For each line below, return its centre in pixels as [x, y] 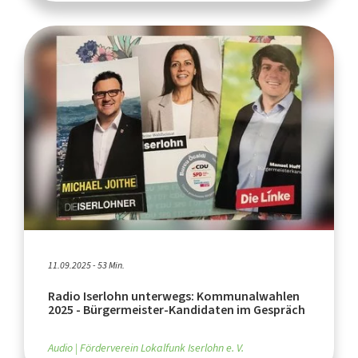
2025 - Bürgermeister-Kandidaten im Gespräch [177, 309]
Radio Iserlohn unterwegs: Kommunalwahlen [174, 296]
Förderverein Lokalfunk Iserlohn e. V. [162, 348]
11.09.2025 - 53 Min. [86, 265]
